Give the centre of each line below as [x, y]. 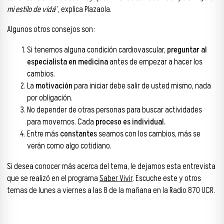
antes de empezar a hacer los [155, 62]
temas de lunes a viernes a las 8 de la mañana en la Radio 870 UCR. [111, 190]
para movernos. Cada [61, 122]
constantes [78, 134]
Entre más [43, 134]
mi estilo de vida [31, 9]
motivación [54, 86]
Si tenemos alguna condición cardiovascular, [97, 50]
